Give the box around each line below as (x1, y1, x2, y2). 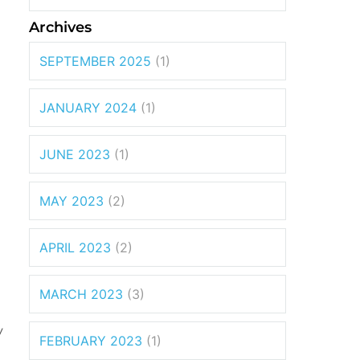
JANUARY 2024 (39, 99, 137, 116)
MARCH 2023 (39, 285, 123, 302)
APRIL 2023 (39, 239, 111, 256)
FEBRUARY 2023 (39, 332, 142, 349)
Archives (29, 18, 92, 36)
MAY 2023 (39, 192, 104, 209)
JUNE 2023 (39, 145, 110, 162)
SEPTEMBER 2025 (39, 52, 151, 69)
